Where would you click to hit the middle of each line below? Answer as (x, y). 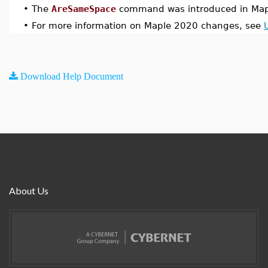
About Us (29, 191)
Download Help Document (72, 76)
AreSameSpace (84, 9)
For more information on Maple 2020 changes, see (148, 25)
